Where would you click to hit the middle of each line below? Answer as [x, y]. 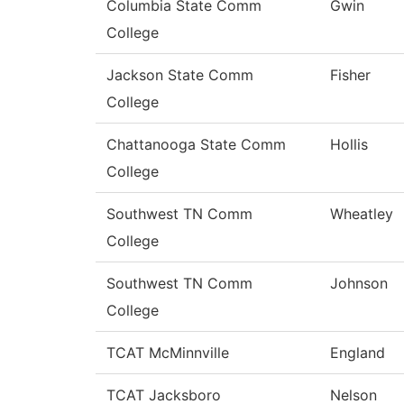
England [358, 353]
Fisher [350, 75]
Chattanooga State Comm [196, 145]
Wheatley [362, 214]
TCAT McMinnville [168, 353]
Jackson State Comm [180, 75]
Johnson [359, 284]
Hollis [349, 145]
